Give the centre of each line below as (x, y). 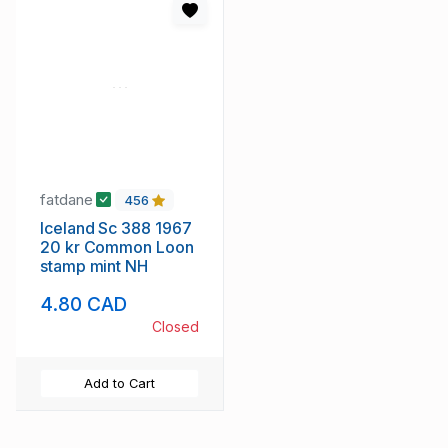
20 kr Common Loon (117, 247)
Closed (175, 327)
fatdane (68, 199)
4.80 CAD (84, 304)
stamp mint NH (94, 266)
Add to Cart (119, 384)
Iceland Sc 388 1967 (116, 228)
